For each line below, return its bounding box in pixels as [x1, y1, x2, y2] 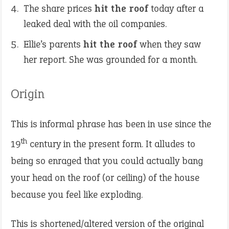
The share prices [24, 2, 95, 15]
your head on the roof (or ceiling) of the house [11, 171, 199, 185]
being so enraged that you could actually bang [11, 154, 203, 168]
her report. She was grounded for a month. [24, 53, 197, 66]
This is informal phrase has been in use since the [11, 118, 211, 130]
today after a [148, 2, 203, 15]
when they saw [137, 38, 201, 51]
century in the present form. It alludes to [27, 138, 195, 151]
